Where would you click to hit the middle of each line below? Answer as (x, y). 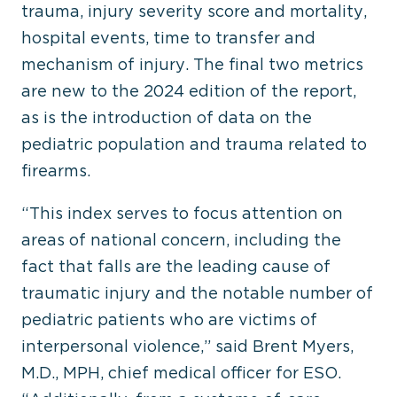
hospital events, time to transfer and (168, 38)
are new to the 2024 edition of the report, (189, 91)
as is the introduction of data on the (167, 117)
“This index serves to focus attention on (182, 213)
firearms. (56, 171)
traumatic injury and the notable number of (197, 293)
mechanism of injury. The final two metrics (192, 64)
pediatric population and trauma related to (194, 144)
